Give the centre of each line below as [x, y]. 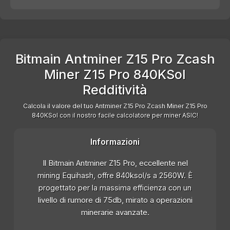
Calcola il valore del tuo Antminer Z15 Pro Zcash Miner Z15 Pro [115, 106]
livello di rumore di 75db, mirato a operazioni [115, 200]
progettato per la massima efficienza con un [115, 188]
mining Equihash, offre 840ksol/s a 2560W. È [115, 176]
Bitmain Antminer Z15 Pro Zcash [115, 59]
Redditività [115, 90]
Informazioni [115, 142]
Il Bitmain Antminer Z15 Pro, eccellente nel [115, 164]
